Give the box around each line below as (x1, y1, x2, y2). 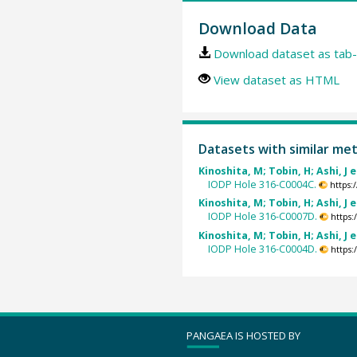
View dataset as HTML (213, 71, 339, 88)
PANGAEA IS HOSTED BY (186, 328, 300, 343)
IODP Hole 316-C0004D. (208, 241, 318, 256)
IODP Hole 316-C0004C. (208, 178, 317, 192)
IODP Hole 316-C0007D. (208, 210, 318, 224)
